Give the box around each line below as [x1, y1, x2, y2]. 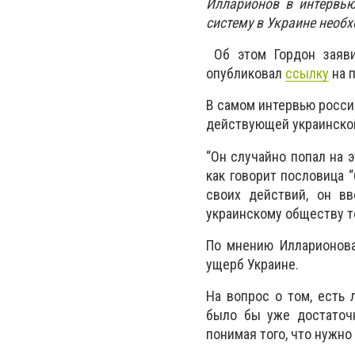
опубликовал [206, 65, 285, 82]
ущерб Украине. [206, 255, 299, 273]
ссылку [285, 65, 329, 82]
